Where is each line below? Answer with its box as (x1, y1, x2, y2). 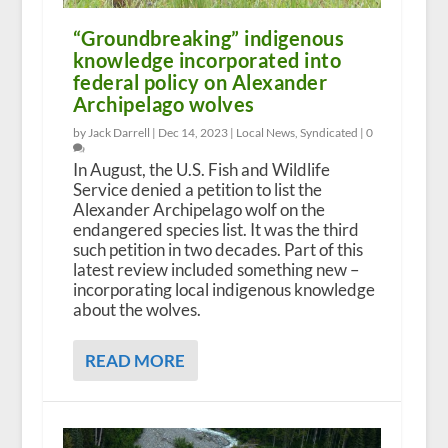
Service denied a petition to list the (72, 178, 322, 200)
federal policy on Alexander (72, 69, 328, 94)
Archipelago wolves (72, 91, 255, 116)
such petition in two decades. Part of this (72, 238, 363, 260)
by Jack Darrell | (72, 124, 158, 140)
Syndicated (299, 124, 358, 140)
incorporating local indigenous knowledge (72, 278, 375, 300)
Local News (235, 124, 295, 140)
